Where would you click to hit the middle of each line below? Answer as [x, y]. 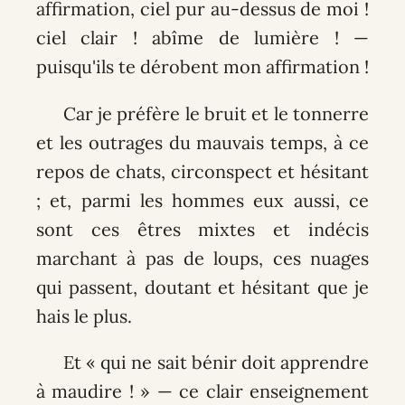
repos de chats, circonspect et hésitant [202, 171]
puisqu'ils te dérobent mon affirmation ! [202, 66]
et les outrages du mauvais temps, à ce [202, 142]
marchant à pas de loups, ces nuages [202, 258]
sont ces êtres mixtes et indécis [202, 229]
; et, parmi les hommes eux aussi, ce [202, 200]
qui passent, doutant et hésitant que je [202, 287]
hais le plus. [84, 316]
